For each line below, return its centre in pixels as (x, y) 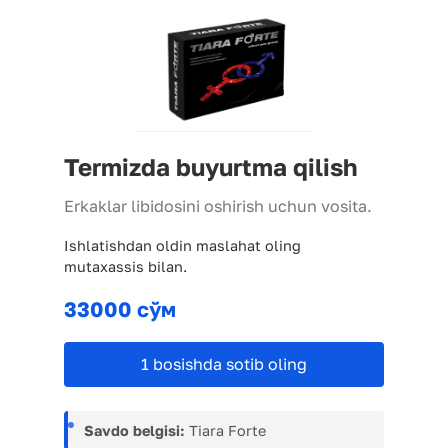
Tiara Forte (225, 431)
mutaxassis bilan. (125, 266)
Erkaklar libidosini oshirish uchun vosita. (218, 205)
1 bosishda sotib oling (224, 364)
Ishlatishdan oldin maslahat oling (182, 245)
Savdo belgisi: (134, 431)
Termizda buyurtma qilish (211, 166)
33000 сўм (120, 309)
